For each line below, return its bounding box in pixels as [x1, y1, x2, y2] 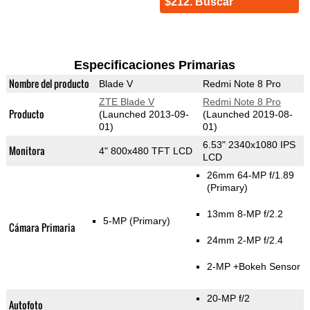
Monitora [8, 143, 45, 158]
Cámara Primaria [8, 220, 75, 235]
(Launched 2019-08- [202, 109, 293, 120]
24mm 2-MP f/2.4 [206, 235, 283, 246]
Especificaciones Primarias [74, 58, 236, 73]
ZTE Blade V [98, 96, 154, 108]
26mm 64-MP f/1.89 [206, 170, 294, 181]
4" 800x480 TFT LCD [98, 145, 192, 157]
